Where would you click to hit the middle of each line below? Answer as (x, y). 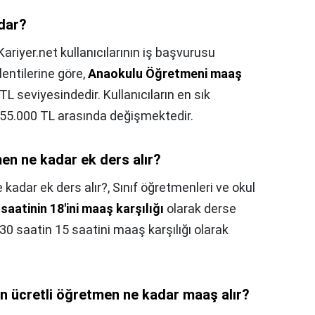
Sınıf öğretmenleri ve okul (184, 188)
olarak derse (200, 209)
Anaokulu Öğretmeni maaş (165, 74)
